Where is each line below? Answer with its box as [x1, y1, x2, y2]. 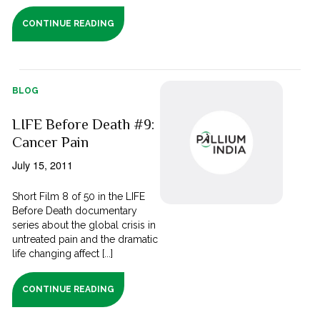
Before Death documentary [12, 205, 138, 217]
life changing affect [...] [12, 248, 114, 260]
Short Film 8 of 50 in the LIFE [12, 191, 146, 203]
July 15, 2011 [12, 157, 74, 173]
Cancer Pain [12, 134, 89, 151]
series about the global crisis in [12, 219, 156, 231]
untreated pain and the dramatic [12, 234, 159, 246]
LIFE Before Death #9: [12, 116, 155, 134]
